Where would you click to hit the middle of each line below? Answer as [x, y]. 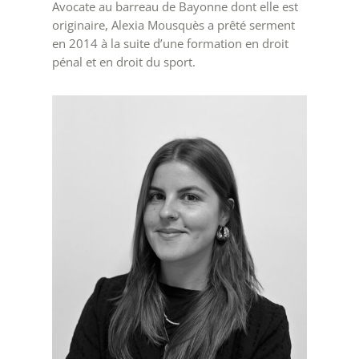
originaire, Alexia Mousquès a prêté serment [173, 24]
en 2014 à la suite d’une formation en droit [170, 43]
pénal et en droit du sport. [123, 61]
